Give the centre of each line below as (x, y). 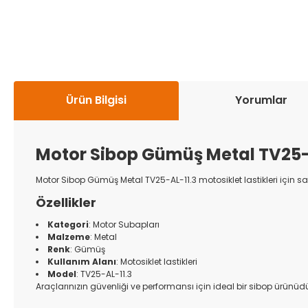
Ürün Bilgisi (96, 100)
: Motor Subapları (124, 224)
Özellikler (66, 202)
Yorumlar (261, 100)
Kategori (68, 224)
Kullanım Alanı (82, 261)
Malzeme (69, 236)
